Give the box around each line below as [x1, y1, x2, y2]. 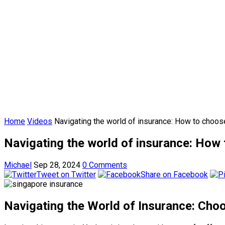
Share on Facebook [141, 170, 208, 180]
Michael [4, 160, 32, 170]
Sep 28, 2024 [34, 160, 80, 170]
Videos [27, 117, 52, 127]
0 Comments [82, 160, 127, 170]
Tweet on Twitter [37, 170, 96, 180]
